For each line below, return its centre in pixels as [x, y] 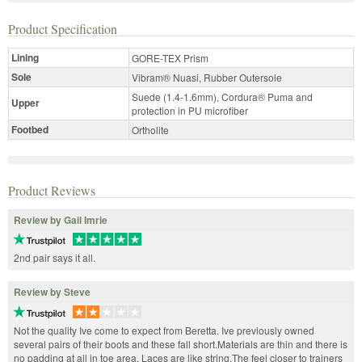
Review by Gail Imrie [61, 219]
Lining [25, 57]
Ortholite [150, 129]
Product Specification [63, 28]
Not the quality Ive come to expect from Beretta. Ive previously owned [164, 330]
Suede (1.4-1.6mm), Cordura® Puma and [222, 96]
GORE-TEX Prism [170, 57]
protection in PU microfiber [190, 110]
